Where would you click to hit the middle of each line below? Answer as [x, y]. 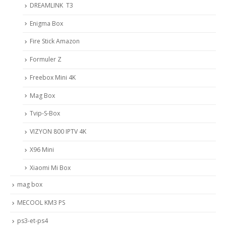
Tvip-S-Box [45, 114]
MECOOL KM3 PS [41, 203]
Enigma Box [46, 23]
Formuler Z [46, 60]
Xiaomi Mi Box [50, 167]
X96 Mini [42, 149]
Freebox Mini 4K [53, 77]
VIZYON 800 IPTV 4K [58, 132]
